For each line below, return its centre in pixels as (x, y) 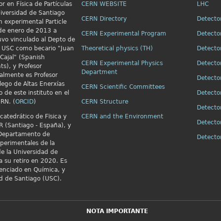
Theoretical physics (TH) (117, 48)
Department (99, 72)
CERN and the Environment (122, 116)
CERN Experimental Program (124, 34)
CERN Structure (105, 102)
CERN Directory (104, 19)
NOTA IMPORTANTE (117, 211)
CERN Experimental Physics (122, 63)
